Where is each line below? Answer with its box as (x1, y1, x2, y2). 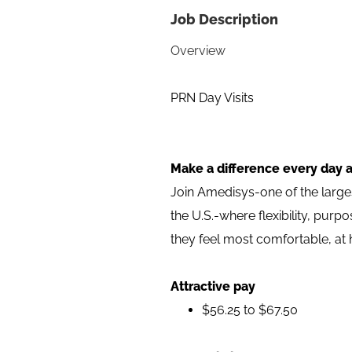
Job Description (170, 11, 278, 27)
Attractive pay (170, 279, 255, 294)
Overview (170, 43, 225, 58)
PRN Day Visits (170, 90, 254, 105)
